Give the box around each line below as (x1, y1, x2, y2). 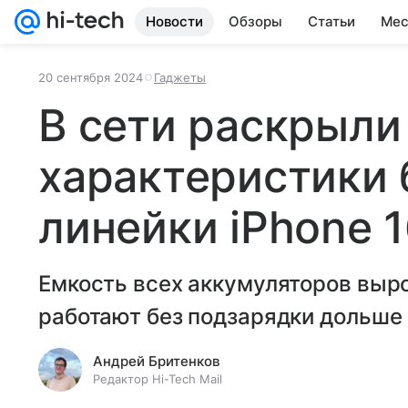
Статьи (308, 13, 355, 30)
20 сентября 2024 (38, 70, 143, 85)
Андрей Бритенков (93, 352, 219, 370)
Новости (146, 13, 203, 30)
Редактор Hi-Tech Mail (93, 372, 222, 386)
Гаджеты (154, 70, 206, 85)
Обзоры (229, 13, 282, 30)
